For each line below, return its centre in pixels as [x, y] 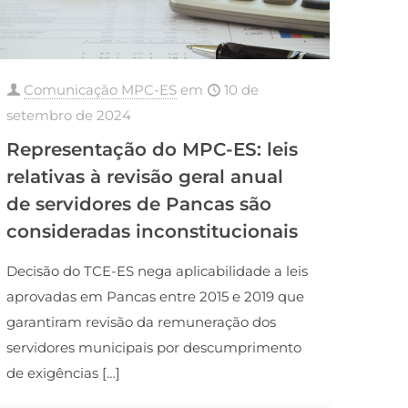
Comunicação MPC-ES [101, 90]
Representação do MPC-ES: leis [153, 150]
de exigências [53, 373]
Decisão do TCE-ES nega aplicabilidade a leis [158, 271]
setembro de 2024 [69, 116]
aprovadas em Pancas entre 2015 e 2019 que [156, 297]
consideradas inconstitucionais [153, 232]
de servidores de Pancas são [139, 204]
